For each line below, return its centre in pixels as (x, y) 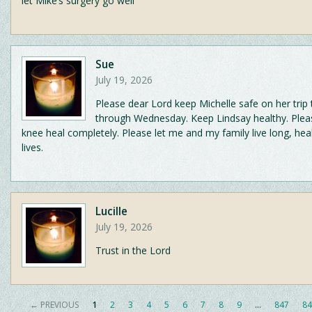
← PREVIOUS (54, 304)
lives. (32, 148)
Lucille (111, 211)
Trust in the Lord (133, 251)
